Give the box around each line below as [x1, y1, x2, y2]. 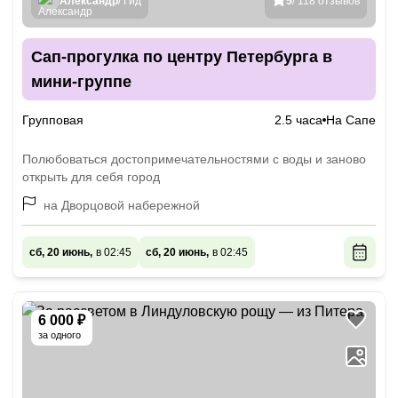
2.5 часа [275, 113, 322, 127]
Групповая [22, 113, 84, 127]
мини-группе [31, 73, 131, 91]
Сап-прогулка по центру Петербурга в [31, 48, 332, 66]
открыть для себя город [22, 170, 160, 184]
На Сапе [326, 113, 376, 127]
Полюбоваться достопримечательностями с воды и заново [22, 152, 366, 166]
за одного [38, 330, 81, 340]
